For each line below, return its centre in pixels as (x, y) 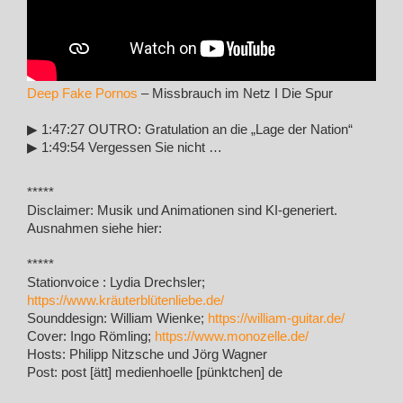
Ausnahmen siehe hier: (94, 228)
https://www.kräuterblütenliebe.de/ (125, 300)
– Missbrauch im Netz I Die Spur (235, 94)
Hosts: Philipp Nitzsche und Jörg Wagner (147, 354)
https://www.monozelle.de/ (232, 336)
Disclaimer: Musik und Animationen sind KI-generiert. (182, 210)
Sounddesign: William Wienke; (117, 318)
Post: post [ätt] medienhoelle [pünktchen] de (155, 372)
